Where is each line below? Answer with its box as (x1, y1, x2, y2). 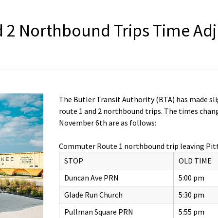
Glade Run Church (64, 190, 123, 200)
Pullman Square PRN (64, 207, 134, 217)
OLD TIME (179, 156, 212, 166)
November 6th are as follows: (59, 118, 157, 128)
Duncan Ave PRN (64, 173, 119, 183)
